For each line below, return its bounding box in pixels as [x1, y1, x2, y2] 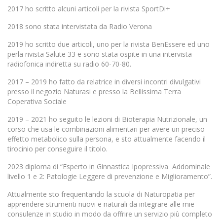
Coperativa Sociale [7, 97, 67, 107]
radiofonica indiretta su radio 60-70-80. [7, 59, 131, 69]
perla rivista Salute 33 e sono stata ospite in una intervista [7, 49, 192, 59]
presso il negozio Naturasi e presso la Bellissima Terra [7, 87, 181, 97]
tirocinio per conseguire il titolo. [7, 144, 108, 154]
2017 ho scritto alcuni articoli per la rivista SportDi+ [7, 4, 170, 14]
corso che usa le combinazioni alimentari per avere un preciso [7, 124, 205, 134]
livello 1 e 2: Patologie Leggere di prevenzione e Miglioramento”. [7, 172, 212, 182]
